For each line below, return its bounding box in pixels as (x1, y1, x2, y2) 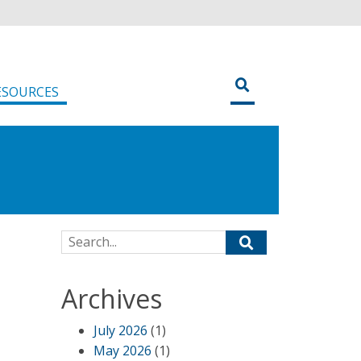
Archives (61, 281, 162, 316)
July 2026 (93, 322, 147, 339)
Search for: (60, 230, 126, 248)
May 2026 (93, 342, 151, 359)
